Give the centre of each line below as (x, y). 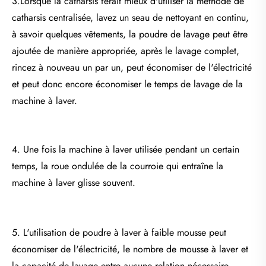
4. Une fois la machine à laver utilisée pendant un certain (126, 149)
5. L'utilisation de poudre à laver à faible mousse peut (119, 232)
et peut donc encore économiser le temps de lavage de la (127, 84)
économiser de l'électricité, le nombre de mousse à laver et (130, 249)
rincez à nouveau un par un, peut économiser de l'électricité (132, 67)
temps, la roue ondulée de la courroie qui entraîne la (118, 166)
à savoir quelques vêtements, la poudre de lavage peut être (130, 34)
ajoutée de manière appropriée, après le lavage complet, (126, 50)
